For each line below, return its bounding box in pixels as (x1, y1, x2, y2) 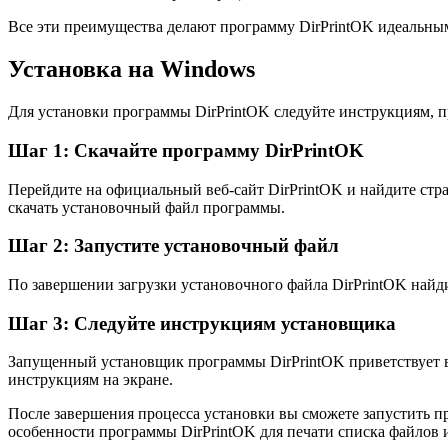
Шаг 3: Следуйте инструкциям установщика (8, 312, 396, 334)
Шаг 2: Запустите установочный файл (8, 235, 339, 257)
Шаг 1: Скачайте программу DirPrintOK (8, 139, 364, 161)
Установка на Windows (8, 56, 255, 83)
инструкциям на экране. (8, 371, 173, 389)
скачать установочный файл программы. (8, 198, 285, 216)
